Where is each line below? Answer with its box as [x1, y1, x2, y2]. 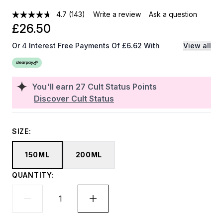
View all [183, 41, 211, 50]
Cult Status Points [88, 82, 157, 92]
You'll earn [32, 82, 76, 92]
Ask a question [149, 10, 198, 18]
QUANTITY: [12, 171, 54, 179]
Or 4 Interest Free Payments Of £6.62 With [12, 41, 160, 50]
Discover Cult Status [34, 94, 114, 104]
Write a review [93, 10, 141, 18]
